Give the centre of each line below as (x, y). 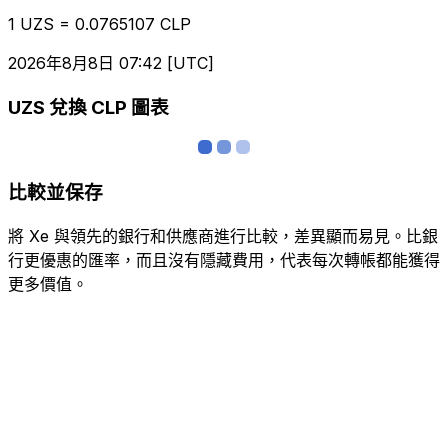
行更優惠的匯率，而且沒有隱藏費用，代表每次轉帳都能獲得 (224, 259)
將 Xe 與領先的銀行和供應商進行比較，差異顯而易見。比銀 (223, 235)
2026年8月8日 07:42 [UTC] (111, 62)
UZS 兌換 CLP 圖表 (88, 108)
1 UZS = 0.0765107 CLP (99, 23)
